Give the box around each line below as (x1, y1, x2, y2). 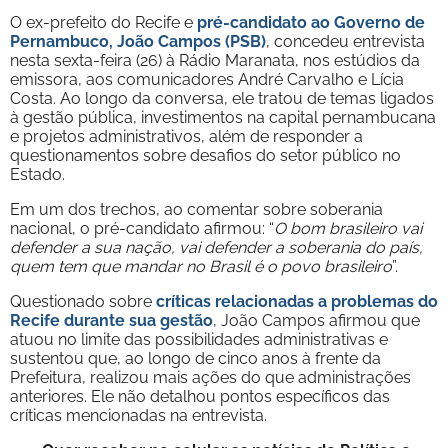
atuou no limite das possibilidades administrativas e (10, 329, 388, 349)
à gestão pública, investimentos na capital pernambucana (10, 107, 436, 127)
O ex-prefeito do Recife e (10, 12, 197, 32)
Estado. (10, 164, 65, 184)
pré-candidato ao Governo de (197, 12, 425, 32)
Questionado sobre (10, 291, 156, 311)
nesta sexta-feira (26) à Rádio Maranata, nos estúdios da (10, 50, 420, 70)
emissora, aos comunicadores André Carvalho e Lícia (10, 69, 404, 89)
